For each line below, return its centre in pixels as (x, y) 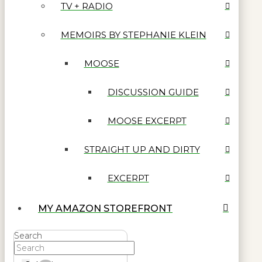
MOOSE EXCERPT (147, 121)
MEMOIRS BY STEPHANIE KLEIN (133, 35)
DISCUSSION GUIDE (153, 92)
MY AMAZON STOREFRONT (105, 208)
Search (28, 235)
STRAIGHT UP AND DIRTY (142, 150)
